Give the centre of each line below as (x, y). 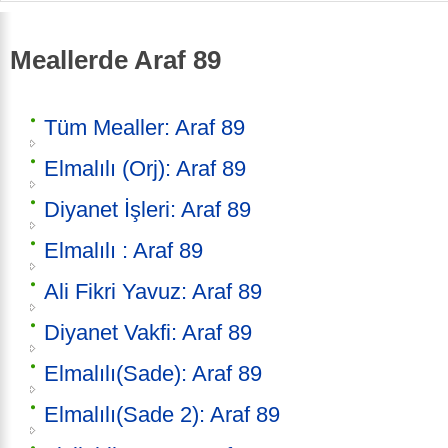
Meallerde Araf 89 (115, 59)
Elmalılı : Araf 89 (123, 251)
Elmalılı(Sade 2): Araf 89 (162, 415)
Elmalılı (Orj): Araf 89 (145, 169)
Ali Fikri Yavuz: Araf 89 (153, 292)
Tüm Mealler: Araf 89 (144, 128)
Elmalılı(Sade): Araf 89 (153, 374)
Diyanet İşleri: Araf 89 (147, 210)
